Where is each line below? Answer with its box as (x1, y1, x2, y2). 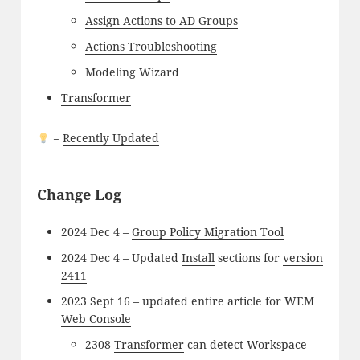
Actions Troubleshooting (84, 39, 217, 55)
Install (181, 250, 215, 266)
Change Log (36, 185, 121, 205)
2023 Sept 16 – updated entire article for (60, 293, 284, 309)
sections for (214, 250, 283, 266)
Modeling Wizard (84, 64, 179, 80)
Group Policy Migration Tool (131, 224, 284, 240)
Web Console (60, 311, 131, 327)
